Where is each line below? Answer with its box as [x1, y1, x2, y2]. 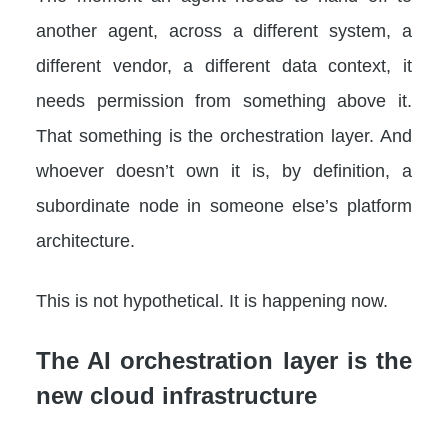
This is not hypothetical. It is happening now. [36, 290, 388, 311]
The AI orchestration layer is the [36, 347, 412, 374]
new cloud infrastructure [36, 382, 317, 409]
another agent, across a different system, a [36, 20, 412, 41]
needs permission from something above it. [36, 90, 412, 111]
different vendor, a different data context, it [36, 55, 412, 76]
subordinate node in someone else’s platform [36, 195, 412, 216]
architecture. [36, 230, 135, 251]
